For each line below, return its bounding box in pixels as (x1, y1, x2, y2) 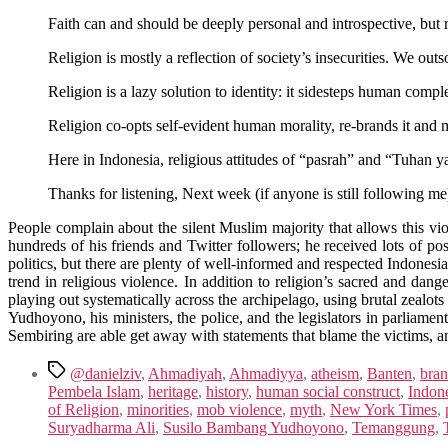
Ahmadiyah (148, 364, 222, 382)
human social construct (256, 382, 400, 400)
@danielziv (70, 364, 141, 382)
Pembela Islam (48, 382, 140, 400)
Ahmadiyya (229, 364, 303, 382)
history (206, 382, 248, 400)
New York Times (330, 400, 437, 418)
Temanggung (352, 418, 435, 436)
